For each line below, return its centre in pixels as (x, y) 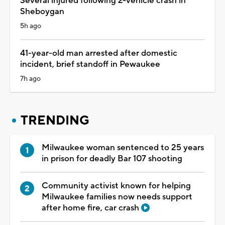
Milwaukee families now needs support (117, 197)
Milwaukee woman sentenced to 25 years (123, 147)
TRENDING (55, 120)
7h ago (30, 79)
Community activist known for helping (116, 186)
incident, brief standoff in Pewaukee (90, 64)
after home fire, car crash (91, 208)
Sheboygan (42, 11)
